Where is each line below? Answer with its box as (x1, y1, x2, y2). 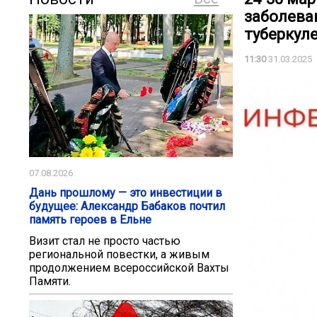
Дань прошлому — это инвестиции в (29, 186, 222, 200)
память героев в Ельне (29, 213, 151, 227)
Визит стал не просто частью (29, 234, 180, 248)
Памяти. (29, 275, 71, 289)
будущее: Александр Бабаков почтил (29, 200, 225, 214)
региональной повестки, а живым (29, 248, 209, 262)
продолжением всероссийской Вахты (29, 261, 229, 275)
